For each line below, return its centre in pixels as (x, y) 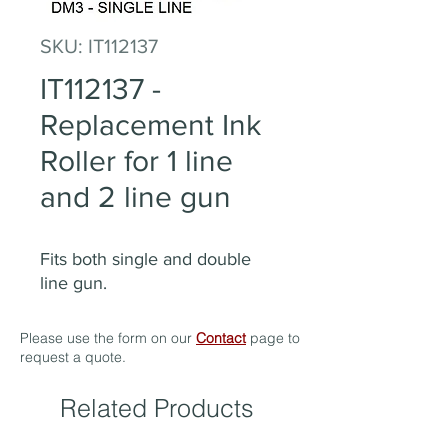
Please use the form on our (108, 338)
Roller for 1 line (136, 161)
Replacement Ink (150, 125)
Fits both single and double (145, 259)
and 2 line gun (135, 197)
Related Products (157, 408)
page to (273, 338)
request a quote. (75, 357)
